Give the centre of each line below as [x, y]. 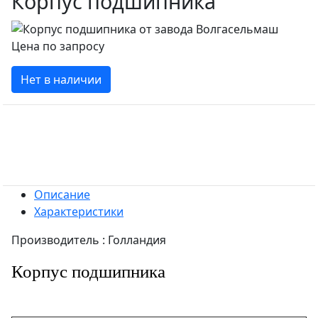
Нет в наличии [61, 80]
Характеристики [79, 212]
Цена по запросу [58, 46]
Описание [62, 195]
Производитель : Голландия [89, 240]
